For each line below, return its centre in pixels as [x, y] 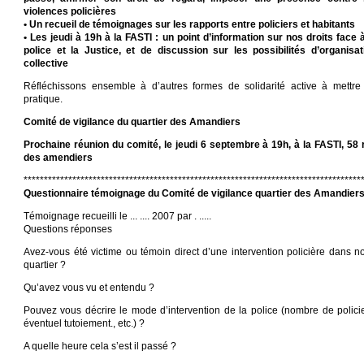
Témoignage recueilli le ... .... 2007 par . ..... [117, 216]
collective [46, 63]
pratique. [43, 99]
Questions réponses [68, 229]
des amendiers [58, 158]
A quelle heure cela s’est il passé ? [100, 346]
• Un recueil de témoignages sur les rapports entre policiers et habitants [189, 24]
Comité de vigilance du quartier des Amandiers [132, 122]
